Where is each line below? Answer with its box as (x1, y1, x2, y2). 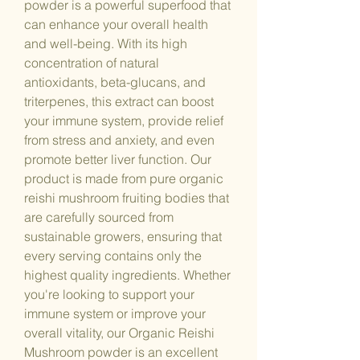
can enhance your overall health (24, 16, 208, 33)
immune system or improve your (24, 305, 206, 322)
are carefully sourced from (24, 209, 174, 226)
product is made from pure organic (24, 170, 223, 187)
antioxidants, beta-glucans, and (24, 74, 206, 91)
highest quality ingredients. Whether (24, 267, 231, 284)
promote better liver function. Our (24, 151, 211, 168)
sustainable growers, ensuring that (24, 228, 222, 245)
